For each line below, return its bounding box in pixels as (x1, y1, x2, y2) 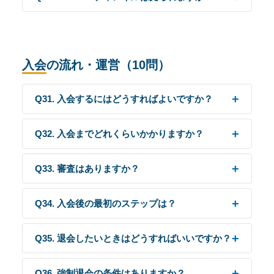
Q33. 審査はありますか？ (35, 163, 139, 174)
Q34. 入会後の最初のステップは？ (35, 198, 176, 209)
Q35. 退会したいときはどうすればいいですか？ (35, 233, 231, 243)
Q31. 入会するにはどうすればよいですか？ (35, 94, 213, 104)
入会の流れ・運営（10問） (22, 58, 170, 72)
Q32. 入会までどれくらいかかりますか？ (35, 128, 204, 139)
